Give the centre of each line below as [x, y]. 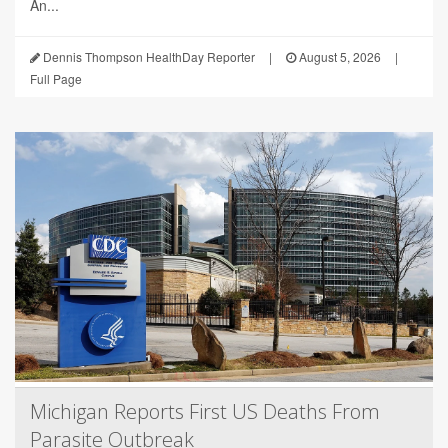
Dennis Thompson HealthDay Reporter [147, 57]
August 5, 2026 [338, 57]
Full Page [56, 79]
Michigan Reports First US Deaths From [205, 412]
